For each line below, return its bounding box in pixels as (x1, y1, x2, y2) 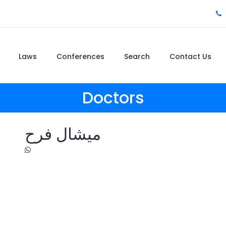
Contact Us (169, 51, 211, 62)
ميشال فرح (25, 123, 101, 145)
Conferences (56, 51, 104, 62)
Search (124, 51, 150, 62)
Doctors (82, 86, 144, 109)
